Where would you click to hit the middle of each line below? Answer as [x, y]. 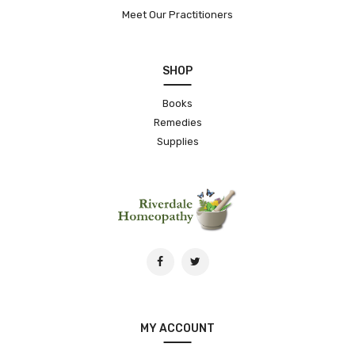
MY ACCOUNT [177, 328]
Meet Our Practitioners [177, 14]
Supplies [177, 141]
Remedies [177, 122]
